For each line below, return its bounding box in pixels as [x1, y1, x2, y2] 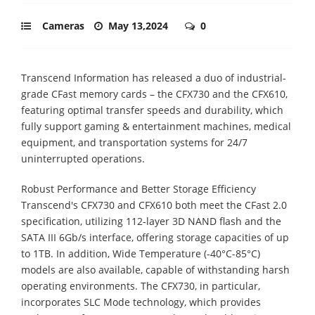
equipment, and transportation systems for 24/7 [21, 135, 247, 149]
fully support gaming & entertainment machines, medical [21, 119, 291, 133]
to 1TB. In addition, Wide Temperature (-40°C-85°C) [21, 246, 260, 260]
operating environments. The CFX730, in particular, [21, 278, 260, 292]
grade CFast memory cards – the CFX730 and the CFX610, [21, 86, 288, 101]
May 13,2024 [108, 18, 171, 32]
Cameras [42, 18, 84, 32]
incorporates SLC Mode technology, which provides [21, 295, 261, 309]
